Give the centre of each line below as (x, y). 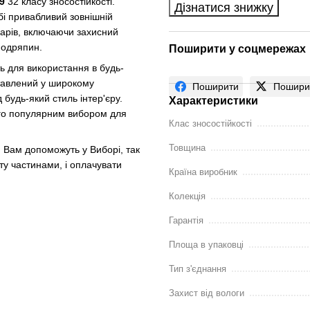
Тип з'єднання (198, 269)
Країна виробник (203, 172)
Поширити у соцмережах (237, 49)
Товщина (187, 148)
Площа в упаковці (206, 245)
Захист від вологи (207, 293)
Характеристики (213, 101)
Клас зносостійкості (210, 124)
